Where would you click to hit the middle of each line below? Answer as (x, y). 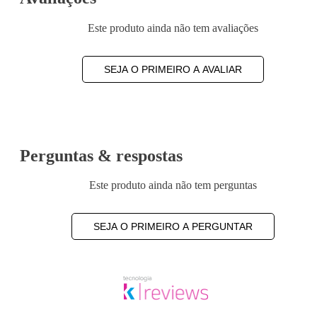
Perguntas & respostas (101, 155)
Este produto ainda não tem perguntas (173, 185)
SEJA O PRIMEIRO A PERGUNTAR (173, 227)
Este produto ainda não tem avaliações (173, 28)
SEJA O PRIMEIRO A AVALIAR (173, 69)
